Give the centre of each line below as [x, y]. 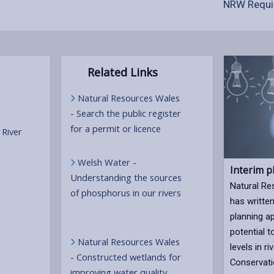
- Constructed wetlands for [126, 257]
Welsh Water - [107, 162]
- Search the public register [126, 113]
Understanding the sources [126, 177]
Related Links [121, 72]
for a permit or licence [117, 128]
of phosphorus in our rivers [126, 193]
